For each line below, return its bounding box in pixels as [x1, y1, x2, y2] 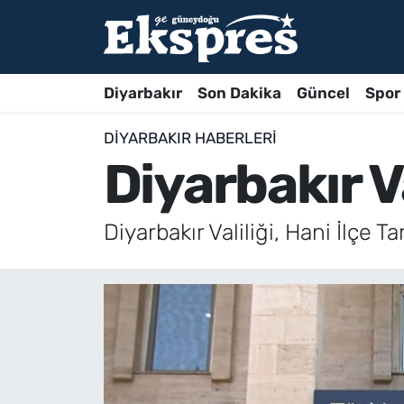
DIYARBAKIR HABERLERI [103, 129, 277, 148]
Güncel [296, 83, 350, 102]
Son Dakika [197, 83, 281, 102]
